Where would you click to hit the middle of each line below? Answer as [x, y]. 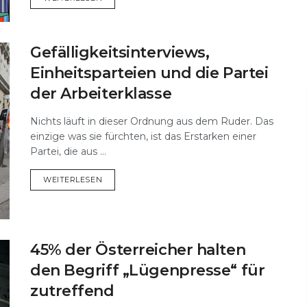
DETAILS [119, 179]
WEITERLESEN [73, 180]
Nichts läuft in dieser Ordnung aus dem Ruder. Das [152, 122]
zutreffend [72, 291]
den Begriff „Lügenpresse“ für [148, 270]
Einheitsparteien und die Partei [149, 73]
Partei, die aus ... [68, 152]
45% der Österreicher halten [138, 249]
